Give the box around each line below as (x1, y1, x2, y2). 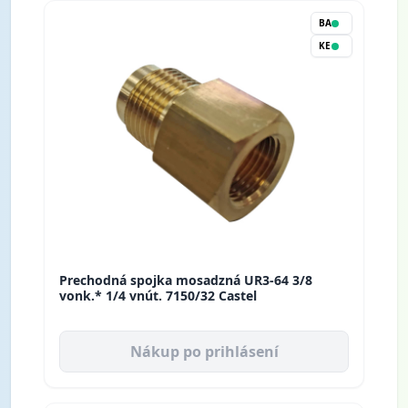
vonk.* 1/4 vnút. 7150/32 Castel (59, 287, 257, 305)
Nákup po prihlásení (129, 342, 279, 362)
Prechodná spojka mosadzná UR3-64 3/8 (59, 271, 312, 290)
